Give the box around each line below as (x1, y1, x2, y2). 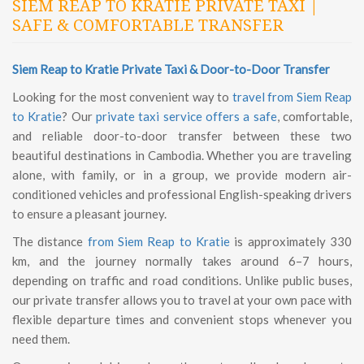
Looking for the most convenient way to (12, 89, 232, 104)
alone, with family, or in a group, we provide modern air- (12, 167, 352, 182)
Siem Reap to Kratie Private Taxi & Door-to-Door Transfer (12, 62, 330, 76)
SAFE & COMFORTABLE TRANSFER (12, 15, 284, 35)
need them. (12, 331, 70, 346)
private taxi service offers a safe (92, 109, 277, 123)
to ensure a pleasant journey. (12, 206, 167, 221)
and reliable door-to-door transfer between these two (12, 128, 352, 143)
